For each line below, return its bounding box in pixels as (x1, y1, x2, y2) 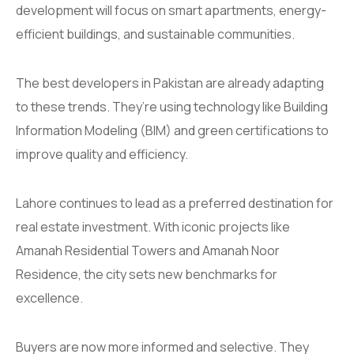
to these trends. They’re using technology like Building (16, 98, 328, 116)
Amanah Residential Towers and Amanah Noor (16, 242, 280, 260)
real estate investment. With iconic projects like (16, 218, 290, 236)
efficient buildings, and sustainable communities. (16, 25, 295, 43)
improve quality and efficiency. (16, 145, 188, 164)
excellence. (16, 289, 83, 307)
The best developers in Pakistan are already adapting (16, 74, 324, 92)
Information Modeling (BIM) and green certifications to (16, 122, 329, 140)
